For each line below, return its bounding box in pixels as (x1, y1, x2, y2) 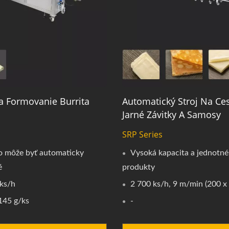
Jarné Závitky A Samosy (122, 108, 221, 121)
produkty (122, 163, 155, 172)
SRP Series (122, 129, 163, 141)
